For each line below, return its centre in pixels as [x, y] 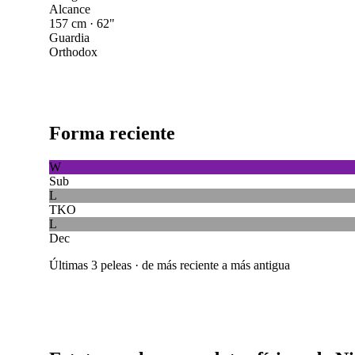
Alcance [69, 9]
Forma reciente [112, 133]
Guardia [69, 38]
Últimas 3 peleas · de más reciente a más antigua [169, 265]
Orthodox [73, 52]
